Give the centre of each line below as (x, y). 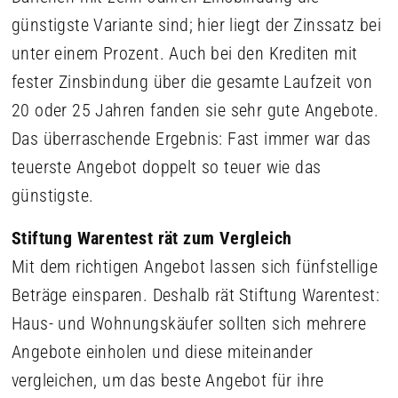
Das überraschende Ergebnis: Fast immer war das (191, 139)
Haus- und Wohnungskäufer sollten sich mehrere (189, 323)
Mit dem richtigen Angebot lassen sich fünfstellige (195, 267)
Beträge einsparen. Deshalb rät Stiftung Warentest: (195, 295)
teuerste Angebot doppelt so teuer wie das (167, 167)
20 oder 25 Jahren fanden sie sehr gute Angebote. (195, 110)
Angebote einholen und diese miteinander (163, 352)
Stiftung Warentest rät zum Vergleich (152, 238)
